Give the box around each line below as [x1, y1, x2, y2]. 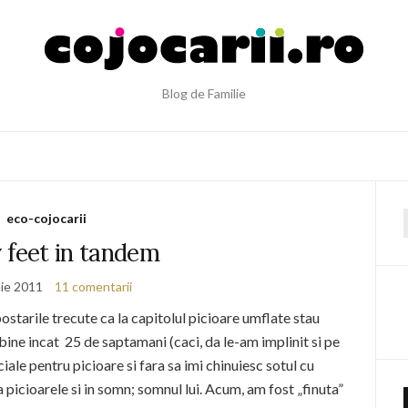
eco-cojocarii [5, 210, 87, 226]
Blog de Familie [162, 86, 246, 101]
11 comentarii [55, 279, 133, 294]
